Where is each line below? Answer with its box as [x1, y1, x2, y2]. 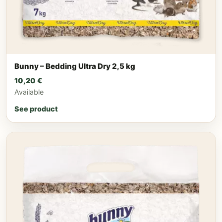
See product [14, 105, 58, 113]
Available [14, 88, 44, 97]
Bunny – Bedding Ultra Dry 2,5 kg [14, 61, 135, 71]
